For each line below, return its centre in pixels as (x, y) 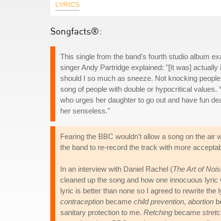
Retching (158, 212)
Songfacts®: (76, 31)
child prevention (159, 202)
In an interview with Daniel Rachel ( (116, 169)
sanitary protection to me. (102, 212)
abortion (201, 202)
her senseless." (85, 111)
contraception (82, 202)
